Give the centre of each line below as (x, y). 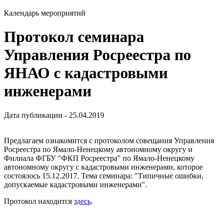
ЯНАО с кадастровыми (86, 73)
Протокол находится (39, 201)
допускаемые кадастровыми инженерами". (76, 184)
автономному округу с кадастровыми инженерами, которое (103, 167)
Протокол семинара (74, 37)
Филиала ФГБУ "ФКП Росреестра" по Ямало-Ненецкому (99, 158)
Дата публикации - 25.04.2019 (54, 115)
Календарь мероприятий (45, 13)
